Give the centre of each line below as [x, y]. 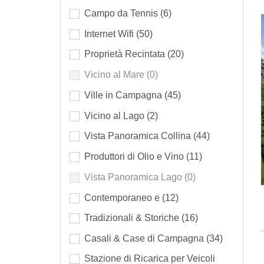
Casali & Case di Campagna [145, 239]
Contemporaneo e [123, 197]
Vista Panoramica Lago [134, 177]
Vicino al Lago [115, 115]
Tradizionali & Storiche [133, 218]
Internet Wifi [110, 34]
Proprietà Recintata [126, 54]
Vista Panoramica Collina [139, 136]
